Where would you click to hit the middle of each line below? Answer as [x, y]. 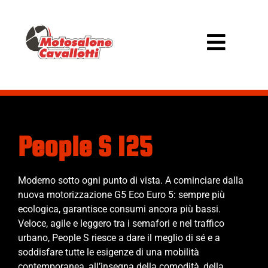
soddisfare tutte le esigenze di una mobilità [109, 252]
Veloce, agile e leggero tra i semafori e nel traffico [121, 223]
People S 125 [85, 146]
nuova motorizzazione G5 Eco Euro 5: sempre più [121, 194]
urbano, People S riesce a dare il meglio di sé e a [119, 237]
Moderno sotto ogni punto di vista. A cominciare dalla [131, 180]
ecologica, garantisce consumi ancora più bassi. [119, 209]
